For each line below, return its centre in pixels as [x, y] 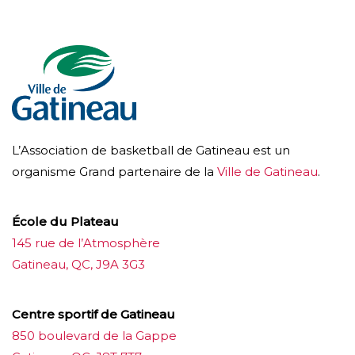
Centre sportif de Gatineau [94, 314]
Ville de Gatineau [267, 171]
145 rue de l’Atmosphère [86, 242]
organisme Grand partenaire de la [115, 171]
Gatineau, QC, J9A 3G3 [78, 264]
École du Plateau [65, 221]
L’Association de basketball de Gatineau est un [151, 150]
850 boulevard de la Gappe [94, 335]
